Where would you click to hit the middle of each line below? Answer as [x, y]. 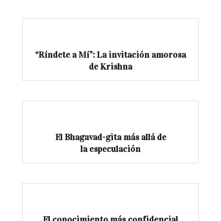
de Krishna [110, 67]
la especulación [110, 149]
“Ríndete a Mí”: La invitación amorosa [110, 55]
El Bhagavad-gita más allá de [110, 137]
